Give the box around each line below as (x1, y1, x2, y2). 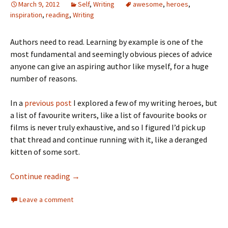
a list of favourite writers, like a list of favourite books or (10, 110, 207, 120)
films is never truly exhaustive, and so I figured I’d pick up (10, 122, 206, 132)
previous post (24, 98, 72, 108)
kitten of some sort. (10, 147, 80, 157)
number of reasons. (10, 73, 77, 83)
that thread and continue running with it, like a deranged (10, 134, 207, 145)
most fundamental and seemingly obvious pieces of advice (10, 49, 212, 59)
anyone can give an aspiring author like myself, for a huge (10, 61, 209, 71)
